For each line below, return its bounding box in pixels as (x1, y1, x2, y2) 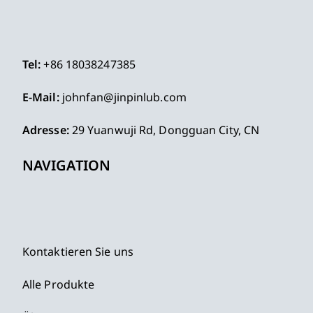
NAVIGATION (22, 155, 110, 175)
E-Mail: (22, 89, 59, 105)
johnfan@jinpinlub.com (61, 89, 187, 105)
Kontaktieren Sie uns (22, 243, 133, 259)
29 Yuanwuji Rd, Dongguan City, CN (68, 122, 260, 138)
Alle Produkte (22, 276, 95, 292)
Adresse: (22, 122, 69, 138)
